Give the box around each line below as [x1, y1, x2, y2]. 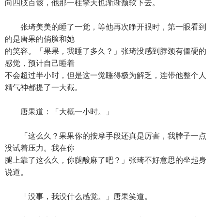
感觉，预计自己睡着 [5, 59, 75, 67]
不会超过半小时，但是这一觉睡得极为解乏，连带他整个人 [5, 71, 206, 79]
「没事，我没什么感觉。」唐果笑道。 [5, 192, 152, 201]
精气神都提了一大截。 [5, 83, 82, 92]
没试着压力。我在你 [5, 144, 75, 152]
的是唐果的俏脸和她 [5, 35, 75, 43]
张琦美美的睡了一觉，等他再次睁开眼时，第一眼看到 [5, 23, 206, 31]
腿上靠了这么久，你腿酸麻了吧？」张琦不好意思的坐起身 [5, 156, 206, 164]
